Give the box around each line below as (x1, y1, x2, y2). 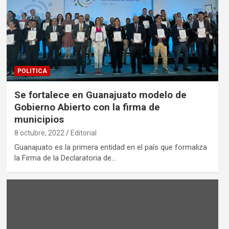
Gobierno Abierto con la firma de (14, 101, 160, 113)
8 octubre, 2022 (14, 129, 64, 138)
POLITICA (17, 67, 47, 75)
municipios (14, 113, 64, 126)
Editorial (70, 129, 97, 138)
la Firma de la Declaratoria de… (14, 153, 116, 163)
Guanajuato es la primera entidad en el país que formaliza (14, 143, 207, 152)
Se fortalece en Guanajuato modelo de (14, 89, 187, 101)
